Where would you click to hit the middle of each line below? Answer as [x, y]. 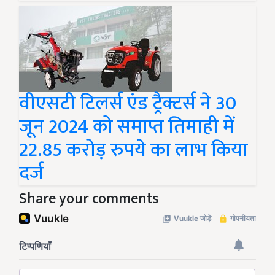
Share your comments [89, 199]
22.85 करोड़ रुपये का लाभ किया [134, 150]
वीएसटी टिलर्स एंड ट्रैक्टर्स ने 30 [128, 104]
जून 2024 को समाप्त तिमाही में [127, 127]
